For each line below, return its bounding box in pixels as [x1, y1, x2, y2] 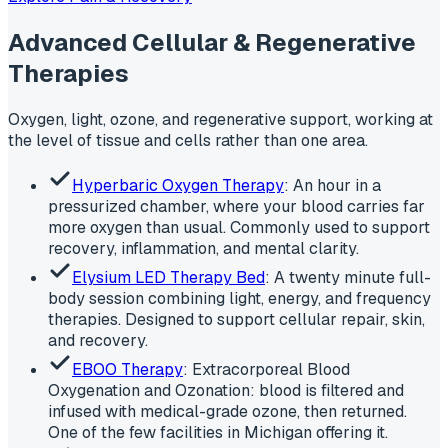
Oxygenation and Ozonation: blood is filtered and [48, 379, 404, 401]
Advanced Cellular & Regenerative [8, 26, 416, 58]
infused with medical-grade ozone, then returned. [48, 400, 407, 422]
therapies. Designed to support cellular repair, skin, [48, 308, 425, 330]
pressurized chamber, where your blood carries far [48, 195, 425, 217]
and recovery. [48, 329, 148, 351]
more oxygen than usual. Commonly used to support [48, 216, 430, 238]
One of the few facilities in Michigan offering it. [48, 421, 388, 443]
